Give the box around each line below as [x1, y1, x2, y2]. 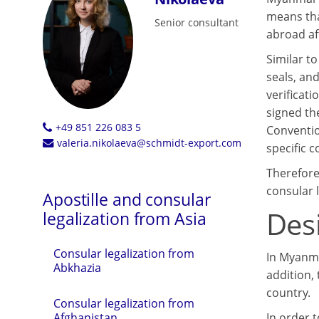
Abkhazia [53, 260, 101, 276]
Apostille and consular [43, 188, 211, 211]
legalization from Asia [43, 207, 206, 231]
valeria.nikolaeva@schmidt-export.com [56, 136, 241, 150]
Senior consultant [154, 16, 239, 29]
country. [266, 285, 310, 300]
